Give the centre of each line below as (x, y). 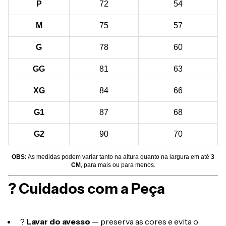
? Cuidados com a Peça (87, 189)
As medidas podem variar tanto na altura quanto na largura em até (119, 157)
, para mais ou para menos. (118, 165)
